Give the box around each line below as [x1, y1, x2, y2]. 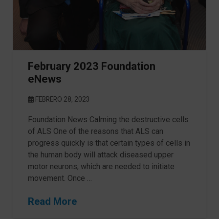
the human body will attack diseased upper [27, 150, 174, 159]
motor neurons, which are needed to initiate [27, 161, 175, 171]
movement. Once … [27, 173, 92, 183]
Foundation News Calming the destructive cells [27, 114, 189, 124]
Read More [27, 195, 77, 207]
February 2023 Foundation [27, 60, 155, 72]
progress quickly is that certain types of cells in [27, 138, 190, 148]
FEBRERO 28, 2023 [33, 95, 90, 103]
